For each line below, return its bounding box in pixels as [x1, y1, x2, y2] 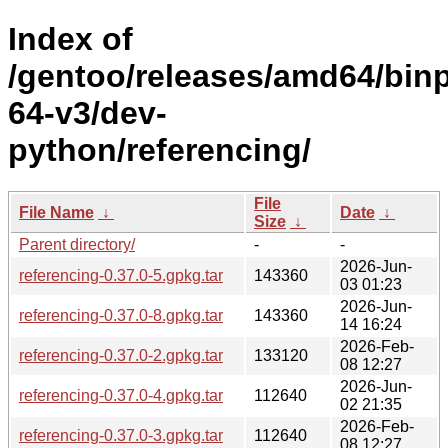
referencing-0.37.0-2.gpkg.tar [19, 346, 223, 364]
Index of [8, 21, 133, 58]
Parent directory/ [19, 235, 135, 253]
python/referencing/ [8, 132, 311, 169]
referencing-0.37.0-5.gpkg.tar [19, 266, 223, 284]
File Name [19, 203, 94, 221]
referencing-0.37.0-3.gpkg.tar [19, 426, 223, 444]
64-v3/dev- [8, 95, 167, 132]
